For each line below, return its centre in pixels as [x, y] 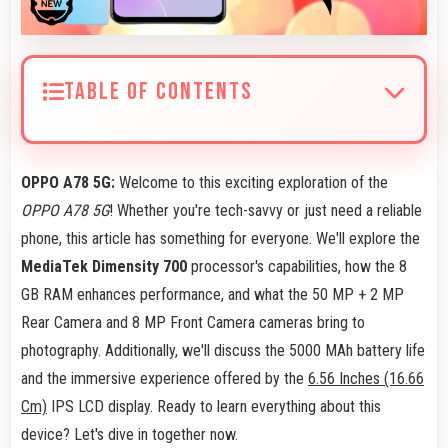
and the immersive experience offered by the [164, 378]
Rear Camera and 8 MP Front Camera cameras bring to [193, 322]
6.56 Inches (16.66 [366, 378]
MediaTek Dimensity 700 [104, 266]
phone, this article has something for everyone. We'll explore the [220, 238]
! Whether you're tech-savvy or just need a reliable [265, 210]
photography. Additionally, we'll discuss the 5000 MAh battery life [223, 350]
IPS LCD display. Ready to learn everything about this [214, 406]
